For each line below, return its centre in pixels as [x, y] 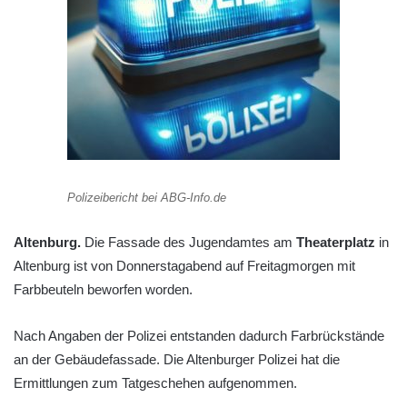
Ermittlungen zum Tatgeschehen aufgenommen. [155, 383]
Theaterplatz [336, 243]
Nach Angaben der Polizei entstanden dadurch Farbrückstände [199, 336]
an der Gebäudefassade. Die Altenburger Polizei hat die [177, 360]
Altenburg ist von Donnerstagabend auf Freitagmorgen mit [184, 266]
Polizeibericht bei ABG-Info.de [147, 197]
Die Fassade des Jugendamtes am [189, 243]
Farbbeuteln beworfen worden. [103, 290]
